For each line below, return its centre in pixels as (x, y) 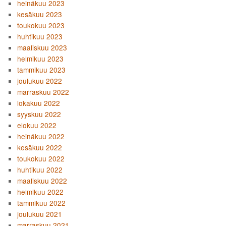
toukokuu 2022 (41, 158)
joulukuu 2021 (40, 214)
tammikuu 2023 (42, 69)
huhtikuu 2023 (40, 36)
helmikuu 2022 (41, 191)
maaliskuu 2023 (42, 47)
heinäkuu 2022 (41, 136)
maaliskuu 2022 (42, 180)
